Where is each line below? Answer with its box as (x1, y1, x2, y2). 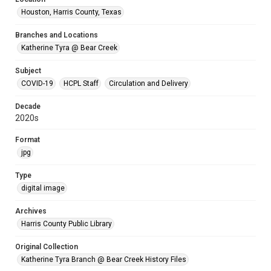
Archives (15, 207, 47, 215)
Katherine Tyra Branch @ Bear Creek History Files (21, 255, 186, 264)
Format (15, 135, 40, 144)
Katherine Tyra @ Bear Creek (21, 44, 117, 52)
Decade (15, 102, 41, 111)
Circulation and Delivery (109, 79, 188, 88)
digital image (21, 184, 65, 192)
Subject (15, 67, 41, 75)
